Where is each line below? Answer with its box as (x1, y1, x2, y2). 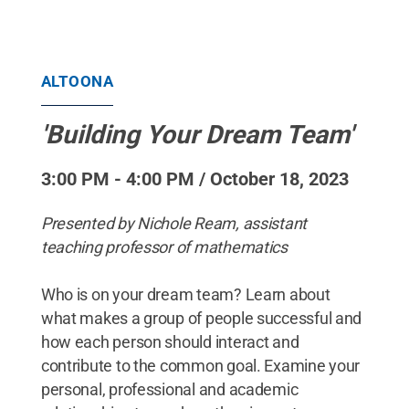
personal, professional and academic (40, 380, 299, 399)
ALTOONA (40, 72, 114, 90)
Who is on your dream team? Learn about (40, 285, 330, 304)
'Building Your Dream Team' (40, 120, 353, 150)
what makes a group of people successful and (40, 309, 362, 328)
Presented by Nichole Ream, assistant (40, 214, 308, 233)
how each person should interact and (40, 332, 299, 351)
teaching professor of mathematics (40, 237, 288, 257)
